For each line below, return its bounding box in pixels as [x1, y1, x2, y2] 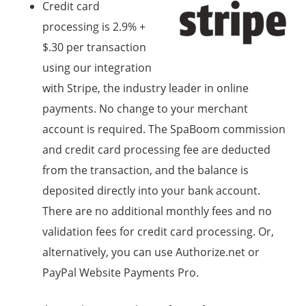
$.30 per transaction [42, 40, 147, 55]
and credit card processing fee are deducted [42, 142, 271, 157]
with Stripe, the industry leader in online [42, 81, 249, 96]
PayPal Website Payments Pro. [42, 265, 199, 280]
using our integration [42, 60, 152, 75]
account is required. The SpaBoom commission [42, 122, 286, 137]
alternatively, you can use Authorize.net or [42, 245, 260, 260]
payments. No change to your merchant [42, 101, 249, 116]
